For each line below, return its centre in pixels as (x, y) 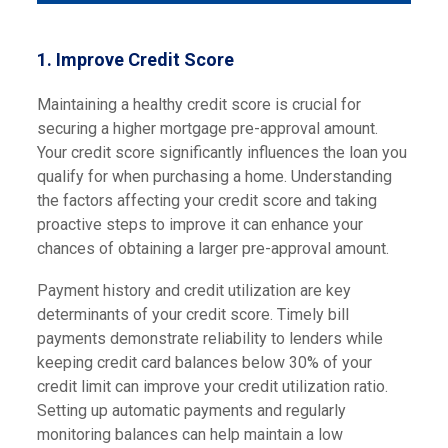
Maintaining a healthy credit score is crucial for (198, 104)
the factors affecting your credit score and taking (206, 200)
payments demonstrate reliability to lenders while (209, 338)
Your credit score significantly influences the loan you (221, 152)
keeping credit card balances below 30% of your (204, 362)
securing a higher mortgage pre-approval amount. (207, 128)
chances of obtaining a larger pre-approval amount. (212, 248)
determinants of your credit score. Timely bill (192, 314)
